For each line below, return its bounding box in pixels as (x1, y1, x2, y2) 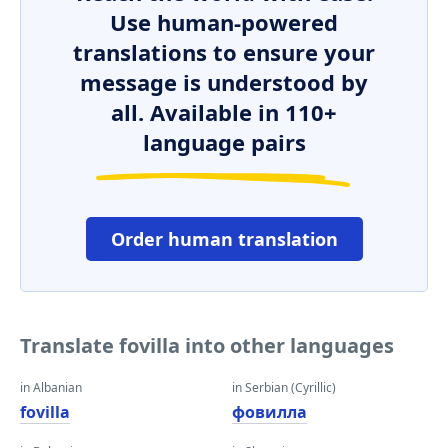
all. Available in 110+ (111, 97, 337, 127)
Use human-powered (110, 7, 338, 37)
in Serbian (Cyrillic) (232, 379, 336, 396)
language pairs (142, 127, 306, 157)
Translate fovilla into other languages (20, 332, 394, 359)
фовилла (232, 401, 307, 423)
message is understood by (80, 67, 368, 97)
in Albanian (20, 379, 82, 396)
